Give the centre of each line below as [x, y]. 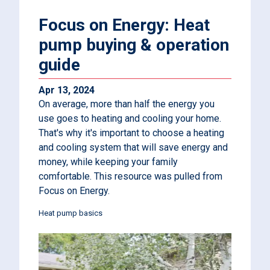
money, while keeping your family [108, 162]
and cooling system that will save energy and [133, 147]
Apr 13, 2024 [67, 90]
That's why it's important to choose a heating [131, 133]
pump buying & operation [134, 45]
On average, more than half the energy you [127, 104]
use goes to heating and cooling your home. [130, 118]
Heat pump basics [71, 213]
